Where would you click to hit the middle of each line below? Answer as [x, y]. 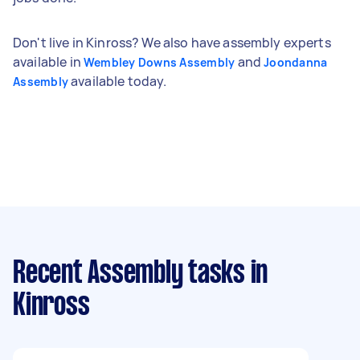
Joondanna [296, 62]
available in [48, 61]
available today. [118, 81]
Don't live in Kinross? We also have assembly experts [172, 42]
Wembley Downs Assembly [159, 62]
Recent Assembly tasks [129, 274]
